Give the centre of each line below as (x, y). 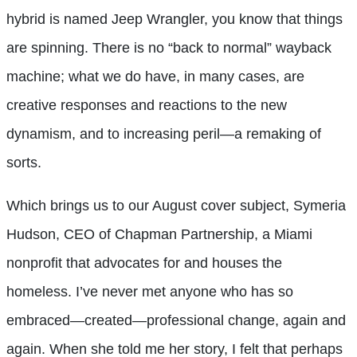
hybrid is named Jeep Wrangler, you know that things (175, 19)
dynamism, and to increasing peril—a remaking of (164, 133)
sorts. (24, 162)
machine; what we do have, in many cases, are (155, 76)
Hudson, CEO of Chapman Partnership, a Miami (159, 234)
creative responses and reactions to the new (147, 105)
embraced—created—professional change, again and (176, 320)
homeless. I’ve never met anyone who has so (150, 291)
